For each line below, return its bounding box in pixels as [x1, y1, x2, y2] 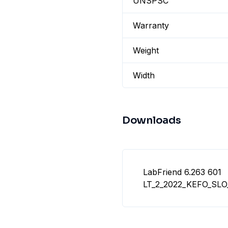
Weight [133, 45, 159, 55]
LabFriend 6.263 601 [143, 167, 221, 177]
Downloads [122, 114, 181, 127]
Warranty [133, 20, 169, 31]
